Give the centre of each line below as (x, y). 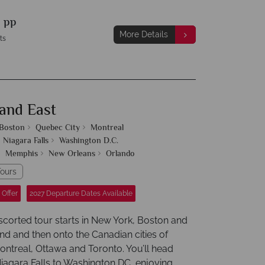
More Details (143, 34)
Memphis (22, 154)
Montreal (107, 128)
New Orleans (72, 154)
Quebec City (58, 128)
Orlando (120, 154)
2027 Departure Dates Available (81, 193)
